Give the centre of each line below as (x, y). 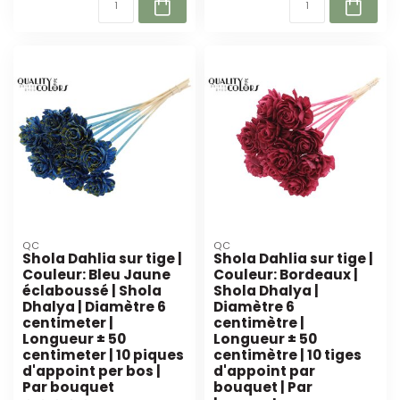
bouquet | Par (263, 387)
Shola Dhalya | (266, 291)
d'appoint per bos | (92, 371)
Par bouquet (68, 387)
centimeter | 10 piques (103, 355)
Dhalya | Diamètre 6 (94, 307)
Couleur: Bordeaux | (286, 275)
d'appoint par (264, 371)
